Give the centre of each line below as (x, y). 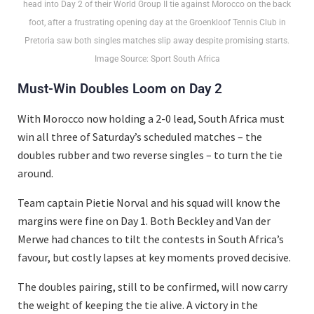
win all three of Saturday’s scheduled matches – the (140, 137)
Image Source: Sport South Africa (157, 59)
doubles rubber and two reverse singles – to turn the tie (150, 155)
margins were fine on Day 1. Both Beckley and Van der (144, 221)
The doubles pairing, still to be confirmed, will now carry (152, 287)
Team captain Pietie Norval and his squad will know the (149, 203)
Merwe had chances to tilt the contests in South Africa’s (151, 239)
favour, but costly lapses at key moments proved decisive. (154, 258)
